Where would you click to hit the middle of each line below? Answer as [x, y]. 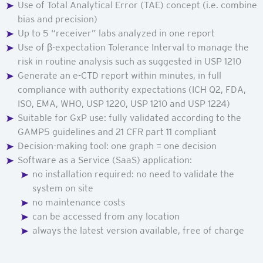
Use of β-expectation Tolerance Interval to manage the [133, 47]
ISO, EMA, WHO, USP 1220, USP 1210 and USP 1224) [124, 103]
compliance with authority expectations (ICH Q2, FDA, [132, 89]
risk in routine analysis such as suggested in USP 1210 [129, 61]
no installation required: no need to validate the [133, 174]
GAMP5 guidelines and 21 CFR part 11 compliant [117, 131]
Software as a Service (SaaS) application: [105, 160]
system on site [63, 188]
